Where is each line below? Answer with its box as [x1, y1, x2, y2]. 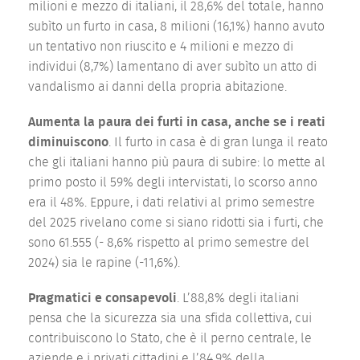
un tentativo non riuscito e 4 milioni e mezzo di [28, 39, 293, 53]
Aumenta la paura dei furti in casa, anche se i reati [28, 115, 325, 129]
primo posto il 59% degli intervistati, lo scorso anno [28, 175, 317, 189]
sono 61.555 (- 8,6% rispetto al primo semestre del [28, 235, 309, 249]
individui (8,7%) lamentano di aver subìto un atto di [28, 59, 317, 73]
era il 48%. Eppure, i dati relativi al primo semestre [28, 195, 315, 209]
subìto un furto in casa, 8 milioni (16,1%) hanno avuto [28, 19, 325, 33]
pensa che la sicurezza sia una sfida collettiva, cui [28, 311, 312, 325]
